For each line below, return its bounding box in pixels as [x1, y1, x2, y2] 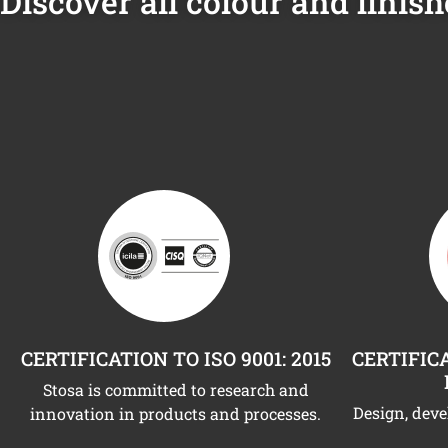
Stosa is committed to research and [42, 379, 309, 401]
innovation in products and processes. [30, 403, 321, 425]
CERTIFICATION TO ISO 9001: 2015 [20, 346, 331, 372]
